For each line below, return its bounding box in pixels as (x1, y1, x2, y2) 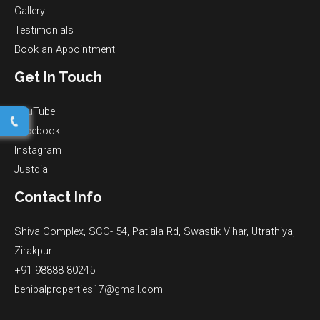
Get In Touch (14, 68, 102, 86)
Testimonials (14, 23, 74, 36)
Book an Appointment (14, 42, 115, 56)
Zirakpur (14, 244, 52, 257)
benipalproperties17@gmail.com (14, 282, 163, 296)
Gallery (14, 4, 45, 17)
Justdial (14, 162, 50, 176)
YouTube (14, 104, 55, 118)
